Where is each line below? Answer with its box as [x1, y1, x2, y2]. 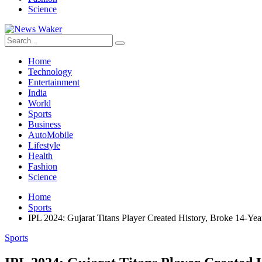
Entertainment [28, 77, 80, 87]
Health [28, 151, 53, 161]
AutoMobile [28, 130, 73, 140]
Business [28, 119, 61, 129]
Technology [28, 67, 72, 77]
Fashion [28, 161, 57, 171]
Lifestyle [28, 140, 60, 150]
